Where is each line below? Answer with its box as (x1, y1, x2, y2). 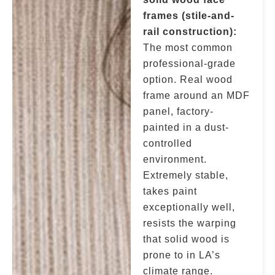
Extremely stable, (143, 170, 229, 180)
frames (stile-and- (143, 10, 235, 21)
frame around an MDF (143, 90, 250, 101)
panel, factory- (143, 106, 214, 117)
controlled (143, 138, 193, 149)
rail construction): (143, 26, 238, 37)
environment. (143, 154, 207, 165)
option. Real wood (143, 74, 233, 85)
